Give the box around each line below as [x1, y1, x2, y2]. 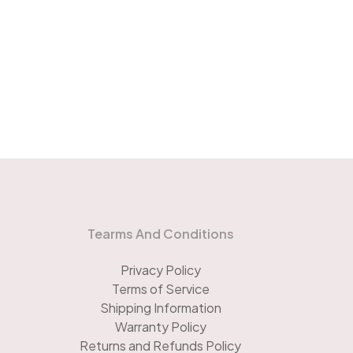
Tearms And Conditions [87, 225, 234, 243]
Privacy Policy [120, 262, 201, 279]
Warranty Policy [114, 318, 206, 336]
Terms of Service [111, 281, 210, 298]
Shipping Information [99, 299, 221, 317]
